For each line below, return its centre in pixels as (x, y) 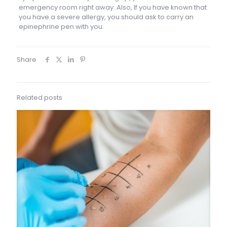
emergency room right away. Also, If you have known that (112, 7)
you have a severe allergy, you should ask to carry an (106, 17)
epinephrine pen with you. (61, 26)
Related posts (40, 97)
